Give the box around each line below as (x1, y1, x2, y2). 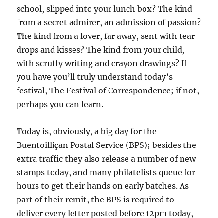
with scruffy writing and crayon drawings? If (17, 58, 187, 69)
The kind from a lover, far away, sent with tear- (17, 31, 200, 41)
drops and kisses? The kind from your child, (17, 45, 185, 55)
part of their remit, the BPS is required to (17, 195, 175, 205)
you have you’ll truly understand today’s (17, 72, 173, 82)
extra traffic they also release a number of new (17, 154, 196, 164)
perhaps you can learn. (17, 99, 104, 109)
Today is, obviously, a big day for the (17, 127, 157, 137)
